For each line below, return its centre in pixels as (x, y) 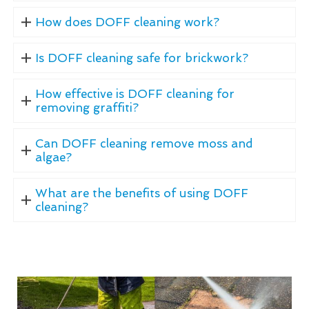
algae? (53, 157)
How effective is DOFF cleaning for (134, 93)
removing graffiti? (87, 107)
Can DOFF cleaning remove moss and (144, 143)
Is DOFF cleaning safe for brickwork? (141, 58)
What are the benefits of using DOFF (141, 193)
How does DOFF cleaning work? (127, 22)
